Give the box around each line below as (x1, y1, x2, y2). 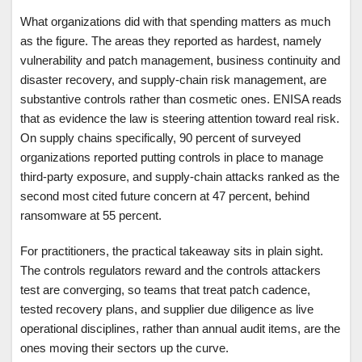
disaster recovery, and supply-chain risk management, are (20, 73, 326, 87)
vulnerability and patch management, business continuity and (20, 53, 340, 68)
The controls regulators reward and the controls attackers (20, 263, 321, 278)
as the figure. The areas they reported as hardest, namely (20, 34, 322, 48)
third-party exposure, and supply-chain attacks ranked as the (20, 170, 339, 184)
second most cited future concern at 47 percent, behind (20, 189, 309, 204)
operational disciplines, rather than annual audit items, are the (20, 322, 340, 336)
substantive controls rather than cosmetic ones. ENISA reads (20, 92, 342, 107)
